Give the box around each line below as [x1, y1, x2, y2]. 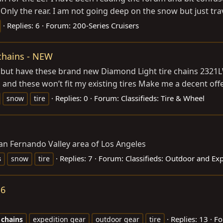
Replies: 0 [55, 93, 88, 104]
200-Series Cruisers [73, 20, 139, 31]
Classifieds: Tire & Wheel [121, 93, 205, 104]
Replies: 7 [60, 153, 93, 164]
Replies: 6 [7, 20, 40, 31]
